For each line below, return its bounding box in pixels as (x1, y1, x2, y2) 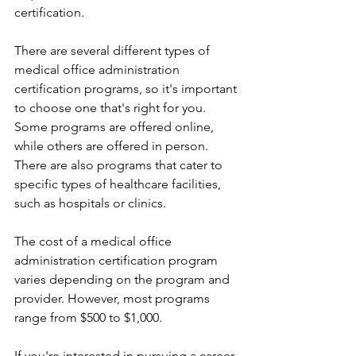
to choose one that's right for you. (14, 100, 209, 115)
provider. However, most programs (14, 291, 213, 306)
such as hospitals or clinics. (14, 195, 166, 211)
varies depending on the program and (14, 272, 233, 287)
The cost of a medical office (14, 234, 175, 249)
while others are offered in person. (14, 138, 211, 153)
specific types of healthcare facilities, (14, 176, 224, 192)
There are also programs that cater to (14, 157, 226, 172)
